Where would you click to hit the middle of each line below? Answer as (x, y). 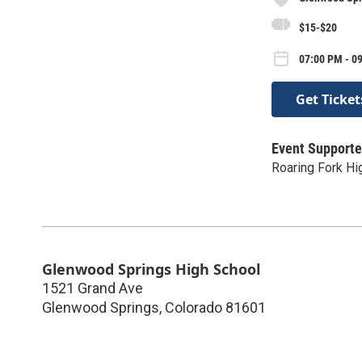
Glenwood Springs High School (151, 269)
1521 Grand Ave (93, 288)
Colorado (194, 307)
